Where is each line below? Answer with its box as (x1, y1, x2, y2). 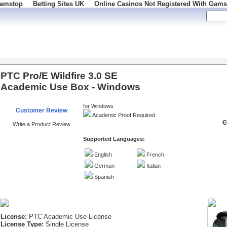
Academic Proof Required (91, 112, 155, 118)
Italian (145, 163, 161, 169)
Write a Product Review (13, 121, 70, 127)
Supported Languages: (83, 135, 145, 142)
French (145, 152, 164, 158)
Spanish (93, 174, 114, 180)
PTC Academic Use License (27, 213, 111, 220)
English (93, 152, 112, 158)
